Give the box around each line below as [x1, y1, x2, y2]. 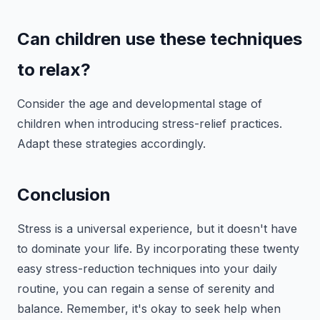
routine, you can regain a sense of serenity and [17, 281, 274, 296]
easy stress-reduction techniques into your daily [17, 261, 277, 276]
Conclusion [17, 184, 111, 205]
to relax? [17, 59, 91, 80]
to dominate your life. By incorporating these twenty [17, 241, 299, 256]
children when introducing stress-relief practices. [17, 116, 282, 131]
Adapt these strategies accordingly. [17, 136, 206, 151]
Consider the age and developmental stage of [17, 96, 262, 111]
